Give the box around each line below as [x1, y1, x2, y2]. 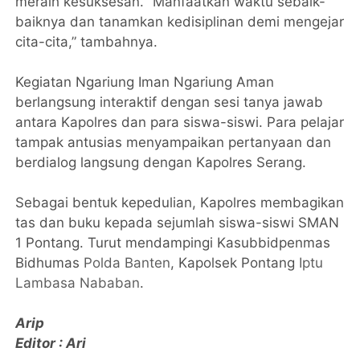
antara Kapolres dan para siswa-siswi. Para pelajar [15, 114, 345, 131]
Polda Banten [84, 255, 171, 272]
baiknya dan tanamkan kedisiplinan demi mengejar [15, 14, 345, 31]
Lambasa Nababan [15, 275, 141, 292]
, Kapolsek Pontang [170, 255, 300, 272]
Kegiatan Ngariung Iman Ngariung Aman [15, 74, 275, 91]
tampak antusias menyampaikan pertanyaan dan [15, 134, 332, 151]
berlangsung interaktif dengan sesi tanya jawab [15, 94, 324, 111]
